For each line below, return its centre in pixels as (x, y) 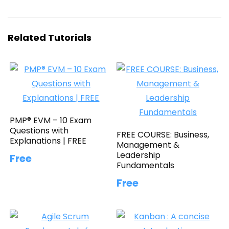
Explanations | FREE (48, 141)
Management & (148, 145)
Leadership (139, 155)
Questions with (39, 130)
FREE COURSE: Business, (163, 134)
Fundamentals (146, 165)
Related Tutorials (50, 37)
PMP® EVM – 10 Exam (51, 120)
